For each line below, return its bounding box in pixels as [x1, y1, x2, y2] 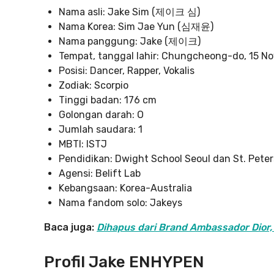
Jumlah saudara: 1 [59, 124, 143, 135]
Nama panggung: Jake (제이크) [59, 35, 201, 47]
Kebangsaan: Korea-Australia [59, 182, 192, 194]
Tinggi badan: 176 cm [59, 94, 157, 106]
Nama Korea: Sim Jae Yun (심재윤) [59, 21, 213, 32]
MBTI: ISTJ [59, 138, 107, 150]
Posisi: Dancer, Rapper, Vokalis [59, 65, 194, 76]
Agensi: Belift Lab [59, 168, 141, 179]
